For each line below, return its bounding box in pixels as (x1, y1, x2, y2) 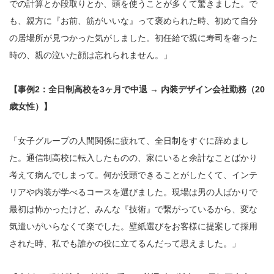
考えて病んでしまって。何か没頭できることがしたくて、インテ (9, 170, 257, 180)
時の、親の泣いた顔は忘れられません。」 (9, 50, 172, 61)
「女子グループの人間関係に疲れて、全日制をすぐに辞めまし (9, 136, 249, 146)
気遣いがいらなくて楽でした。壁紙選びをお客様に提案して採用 (9, 221, 257, 232)
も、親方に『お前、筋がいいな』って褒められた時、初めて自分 (9, 16, 257, 26)
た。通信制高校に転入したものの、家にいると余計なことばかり (9, 153, 257, 163)
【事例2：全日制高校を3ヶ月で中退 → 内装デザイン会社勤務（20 (9, 84, 265, 95)
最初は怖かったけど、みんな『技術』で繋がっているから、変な (9, 204, 257, 215)
